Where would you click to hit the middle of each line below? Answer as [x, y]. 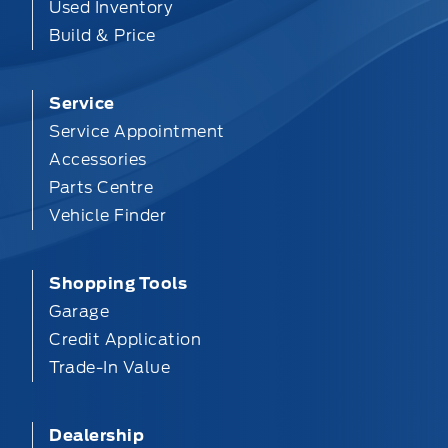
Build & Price [102, 35]
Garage [79, 311]
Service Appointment [137, 131]
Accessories [98, 159]
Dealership [96, 435]
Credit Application [125, 339]
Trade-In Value [109, 367]
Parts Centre [101, 187]
